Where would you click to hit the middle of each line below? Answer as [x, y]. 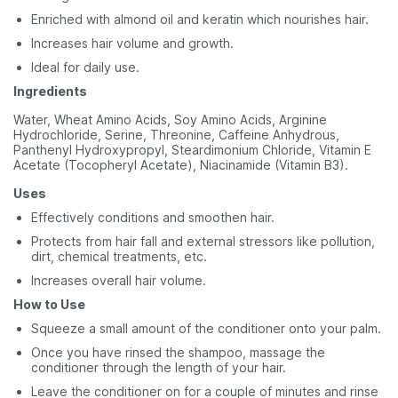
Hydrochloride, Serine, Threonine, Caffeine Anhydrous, [176, 135]
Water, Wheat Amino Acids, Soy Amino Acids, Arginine [170, 119]
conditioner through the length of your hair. [159, 367]
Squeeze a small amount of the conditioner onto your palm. [206, 328]
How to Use [49, 304]
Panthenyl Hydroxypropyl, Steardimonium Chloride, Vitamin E [192, 150]
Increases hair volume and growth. [132, 43]
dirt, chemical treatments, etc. [119, 256]
